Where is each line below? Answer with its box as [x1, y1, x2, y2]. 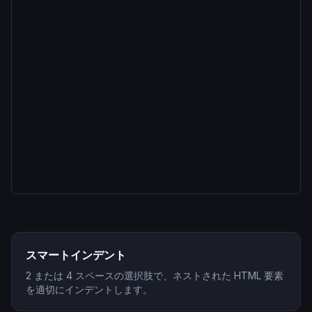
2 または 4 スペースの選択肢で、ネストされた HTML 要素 [26, 270, 283, 281]
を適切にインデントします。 [26, 283, 153, 295]
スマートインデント [26, 248, 126, 262]
